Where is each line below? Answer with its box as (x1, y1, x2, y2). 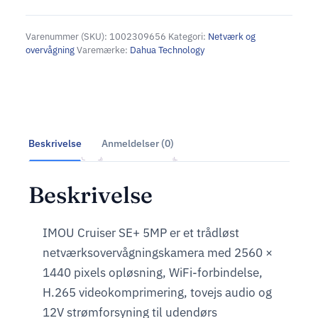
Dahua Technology (130, 44, 204, 57)
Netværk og (208, 31, 256, 43)
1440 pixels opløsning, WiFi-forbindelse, (43, 263, 263, 280)
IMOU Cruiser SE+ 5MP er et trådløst (43, 224, 239, 241)
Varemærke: (77, 44, 130, 57)
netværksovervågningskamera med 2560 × (43, 243, 273, 261)
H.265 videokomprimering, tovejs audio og (43, 283, 272, 300)
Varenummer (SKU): (26, 31, 109, 43)
